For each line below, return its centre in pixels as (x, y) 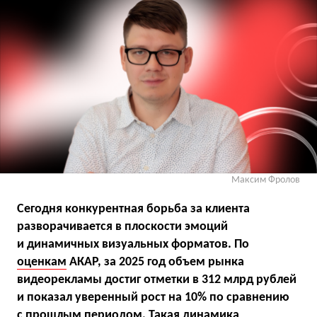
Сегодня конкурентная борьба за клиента (133, 209)
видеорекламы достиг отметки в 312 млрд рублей (157, 279)
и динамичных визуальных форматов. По (133, 244)
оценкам (42, 262)
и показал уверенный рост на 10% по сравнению (153, 297)
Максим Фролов (266, 180)
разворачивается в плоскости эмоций (122, 226)
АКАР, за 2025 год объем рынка (155, 262)
